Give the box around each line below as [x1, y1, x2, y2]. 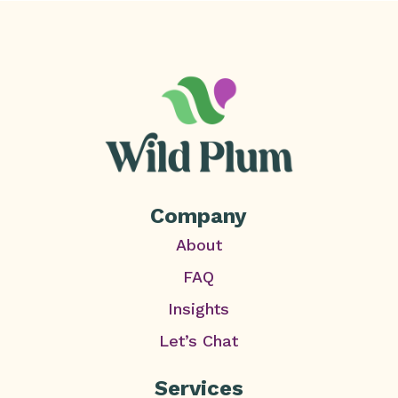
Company [150, 203, 248, 229]
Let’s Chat [159, 331, 239, 351]
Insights [168, 299, 230, 319]
